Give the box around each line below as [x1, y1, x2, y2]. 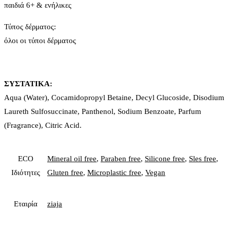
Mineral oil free [47, 154, 97, 163]
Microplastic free [87, 168, 141, 177]
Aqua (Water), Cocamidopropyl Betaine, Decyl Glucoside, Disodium [4, 93, 224, 102]
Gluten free [47, 168, 83, 177]
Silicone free [145, 154, 185, 163]
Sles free [189, 154, 216, 163]
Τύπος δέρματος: [4, 22, 56, 31]
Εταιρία [13, 199, 37, 208]
